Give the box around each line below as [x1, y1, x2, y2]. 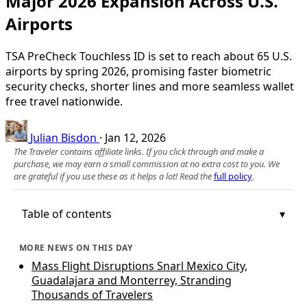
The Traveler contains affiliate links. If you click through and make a [14, 145, 264, 158]
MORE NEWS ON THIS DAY [19, 241, 133, 254]
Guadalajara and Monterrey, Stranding [32, 272, 232, 288]
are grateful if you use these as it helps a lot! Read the [14, 169, 214, 182]
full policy [214, 169, 252, 182]
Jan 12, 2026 [105, 130, 166, 145]
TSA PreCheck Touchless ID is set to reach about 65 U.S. [5, 48, 292, 64]
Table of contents [22, 206, 112, 221]
